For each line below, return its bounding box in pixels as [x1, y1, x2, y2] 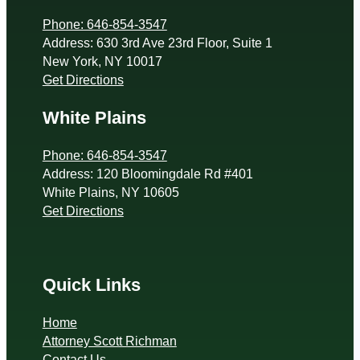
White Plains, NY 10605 [42, 185, 179, 200]
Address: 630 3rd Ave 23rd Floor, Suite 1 [42, 35, 272, 51]
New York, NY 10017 [42, 54, 162, 69]
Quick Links [42, 275, 141, 296]
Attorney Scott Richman [42, 333, 177, 349]
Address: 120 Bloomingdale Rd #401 [42, 166, 253, 182]
